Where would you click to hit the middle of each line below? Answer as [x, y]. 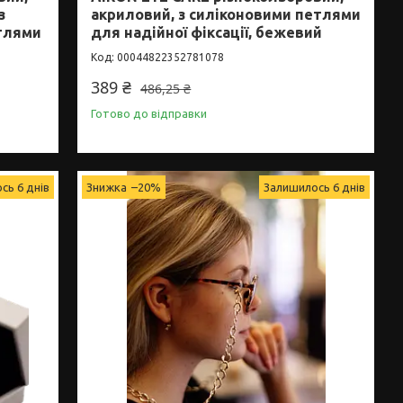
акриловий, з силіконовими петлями [226, 14]
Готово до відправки [149, 113]
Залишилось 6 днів [315, 187]
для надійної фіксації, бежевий [207, 32]
